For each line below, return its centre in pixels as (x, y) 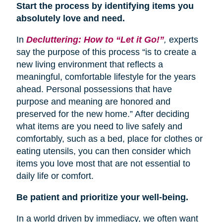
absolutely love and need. (70, 19)
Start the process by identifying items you (105, 6)
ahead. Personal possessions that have (94, 89)
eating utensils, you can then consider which (103, 151)
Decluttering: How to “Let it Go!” (95, 40)
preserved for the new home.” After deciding (103, 114)
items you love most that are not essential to (103, 164)
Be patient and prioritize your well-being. (102, 197)
